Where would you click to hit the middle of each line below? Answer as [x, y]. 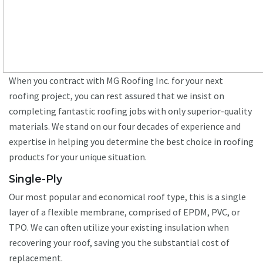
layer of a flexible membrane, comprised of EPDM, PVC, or [124, 212]
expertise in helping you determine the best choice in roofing [131, 142]
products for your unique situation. [78, 157]
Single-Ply [36, 179]
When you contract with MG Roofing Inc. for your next [116, 81]
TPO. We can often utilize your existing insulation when [119, 227]
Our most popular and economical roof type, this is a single [127, 197]
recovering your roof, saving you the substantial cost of [119, 243]
